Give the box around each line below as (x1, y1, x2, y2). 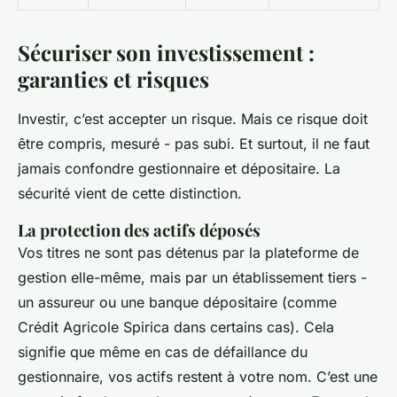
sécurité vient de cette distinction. (18, 183, 242, 202)
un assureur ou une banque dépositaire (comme (18, 292, 337, 311)
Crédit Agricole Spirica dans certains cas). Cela (18, 317, 334, 336)
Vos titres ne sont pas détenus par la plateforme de (18, 243, 359, 261)
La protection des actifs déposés (18, 218, 261, 241)
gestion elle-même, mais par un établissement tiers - (18, 268, 367, 286)
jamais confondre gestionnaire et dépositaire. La (18, 159, 340, 177)
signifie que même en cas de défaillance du (18, 342, 307, 361)
